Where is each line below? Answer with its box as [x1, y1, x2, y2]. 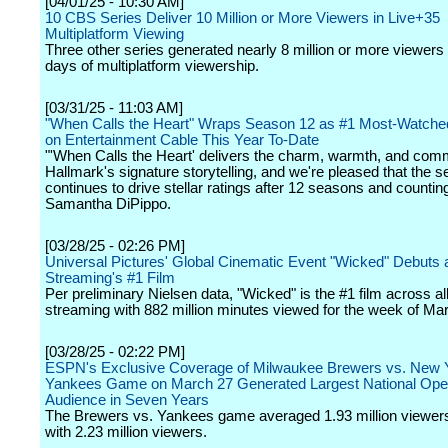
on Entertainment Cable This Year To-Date [45, 132, 319, 148]
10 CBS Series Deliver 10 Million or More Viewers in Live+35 [45, 10, 440, 26]
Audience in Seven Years [45, 392, 209, 408]
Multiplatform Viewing [45, 26, 184, 42]
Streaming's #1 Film [45, 270, 175, 286]
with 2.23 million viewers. [45, 424, 207, 440]
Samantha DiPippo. [45, 196, 171, 212]
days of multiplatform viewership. [45, 58, 259, 74]
